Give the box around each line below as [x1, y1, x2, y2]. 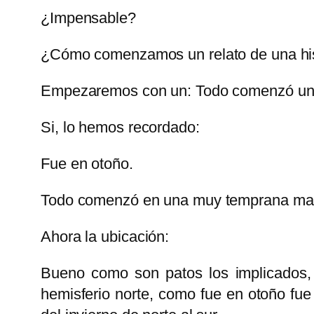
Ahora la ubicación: [41, 228, 170, 246]
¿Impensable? [41, 9, 136, 27]
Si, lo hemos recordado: [41, 118, 200, 137]
